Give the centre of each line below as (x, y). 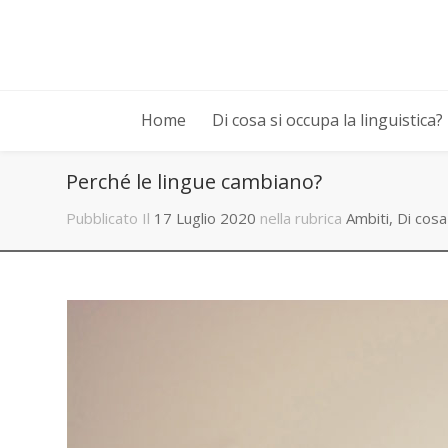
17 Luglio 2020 (205, 217)
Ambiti (368, 217)
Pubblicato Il (108, 217)
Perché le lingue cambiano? (194, 181)
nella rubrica (301, 217)
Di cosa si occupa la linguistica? (327, 120)
